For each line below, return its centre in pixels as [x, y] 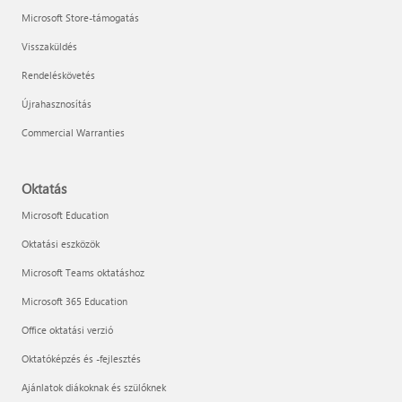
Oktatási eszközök [61, 244]
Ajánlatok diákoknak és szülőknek [94, 388]
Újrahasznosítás [57, 104]
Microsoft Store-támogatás [80, 18]
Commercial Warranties [73, 133]
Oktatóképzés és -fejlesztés [81, 359]
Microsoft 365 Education [74, 301]
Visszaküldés [49, 47]
